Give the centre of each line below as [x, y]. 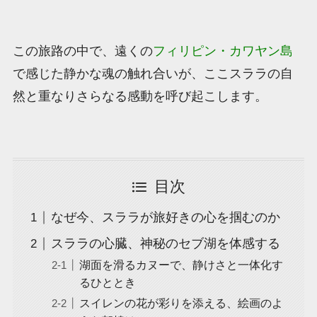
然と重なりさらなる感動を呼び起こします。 [140, 96]
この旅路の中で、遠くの [82, 51]
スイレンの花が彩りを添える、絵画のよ [181, 303]
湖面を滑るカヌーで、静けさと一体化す [181, 265]
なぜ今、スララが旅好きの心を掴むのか [165, 218]
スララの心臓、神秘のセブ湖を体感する [165, 244]
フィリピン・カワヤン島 [223, 51]
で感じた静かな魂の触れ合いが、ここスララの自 [152, 73]
